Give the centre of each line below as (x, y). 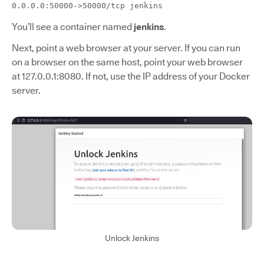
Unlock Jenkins (132, 238)
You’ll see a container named (73, 27)
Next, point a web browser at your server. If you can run (126, 48)
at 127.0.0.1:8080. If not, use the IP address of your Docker (131, 76)
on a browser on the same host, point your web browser (127, 62)
